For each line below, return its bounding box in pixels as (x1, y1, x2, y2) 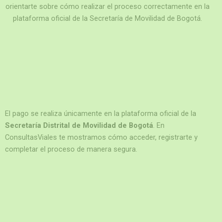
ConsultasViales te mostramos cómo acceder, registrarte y (5, 133, 198, 142)
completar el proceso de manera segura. (5, 145, 137, 154)
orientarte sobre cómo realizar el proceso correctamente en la (5, 2, 210, 11)
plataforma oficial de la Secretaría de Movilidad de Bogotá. (12, 14, 202, 23)
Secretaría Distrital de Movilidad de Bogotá (5, 121, 153, 130)
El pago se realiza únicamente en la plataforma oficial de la (5, 109, 196, 118)
